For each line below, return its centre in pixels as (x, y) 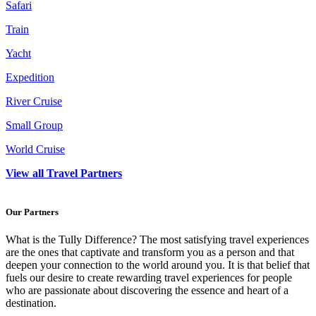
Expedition (30, 77)
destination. (31, 303)
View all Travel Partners (64, 173)
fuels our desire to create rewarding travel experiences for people (149, 278)
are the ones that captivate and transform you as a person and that (150, 253)
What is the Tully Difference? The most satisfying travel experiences (157, 240)
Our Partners (32, 212)
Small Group (34, 125)
